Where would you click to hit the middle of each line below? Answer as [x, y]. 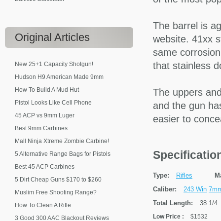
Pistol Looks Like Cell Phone [53, 103]
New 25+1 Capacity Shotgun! [54, 64]
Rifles [184, 176]
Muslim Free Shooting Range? [56, 192]
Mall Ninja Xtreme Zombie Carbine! [62, 141]
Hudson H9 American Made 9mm [59, 77]
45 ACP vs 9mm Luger [45, 115]
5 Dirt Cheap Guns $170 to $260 [58, 180]
